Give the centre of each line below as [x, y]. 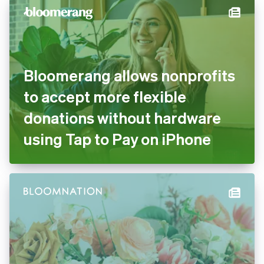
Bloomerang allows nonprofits [129, 75]
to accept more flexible [105, 96]
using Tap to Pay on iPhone [117, 139]
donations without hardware [122, 118]
